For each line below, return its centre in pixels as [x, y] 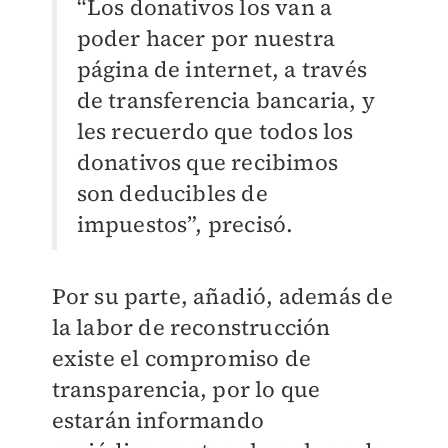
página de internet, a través [222, 69]
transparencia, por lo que [186, 389]
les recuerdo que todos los [215, 131]
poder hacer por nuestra [206, 38]
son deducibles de [172, 193]
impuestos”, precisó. [185, 224]
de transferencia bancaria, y [226, 100]
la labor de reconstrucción [191, 327]
